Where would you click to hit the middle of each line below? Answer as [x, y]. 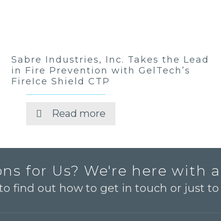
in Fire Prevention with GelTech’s [101, 71]
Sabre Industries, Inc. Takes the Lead [110, 60]
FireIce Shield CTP [61, 81]
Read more [79, 113]
